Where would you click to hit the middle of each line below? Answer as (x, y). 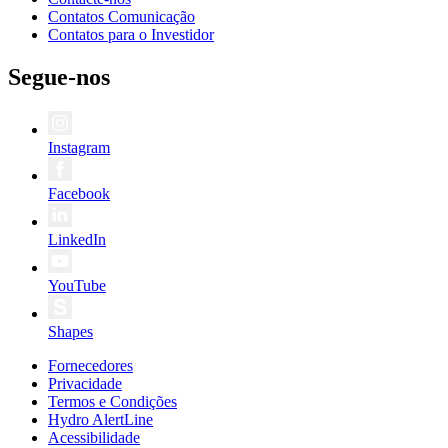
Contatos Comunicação (121, 16)
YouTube (77, 285)
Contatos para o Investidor (131, 34)
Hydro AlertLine (100, 419)
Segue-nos (59, 76)
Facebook (79, 193)
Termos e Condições (112, 401)
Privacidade (85, 383)
